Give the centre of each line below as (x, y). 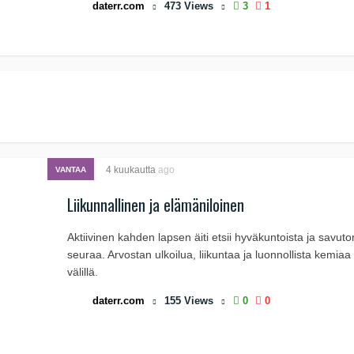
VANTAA (71, 169)
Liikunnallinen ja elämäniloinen (156, 205)
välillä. (83, 272)
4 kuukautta (132, 170)
